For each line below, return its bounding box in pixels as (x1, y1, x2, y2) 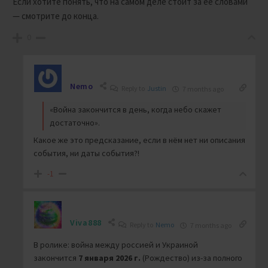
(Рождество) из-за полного (141, 252, 242, 264)
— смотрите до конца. (13, 10, 99, 22)
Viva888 (70, 217, 102, 229)
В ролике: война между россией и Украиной (33, 239, 198, 251)
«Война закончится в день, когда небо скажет (50, 104, 221, 115)
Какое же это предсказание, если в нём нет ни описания (33, 135, 245, 146)
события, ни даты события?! (33, 148, 139, 159)
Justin (147, 84, 166, 93)
